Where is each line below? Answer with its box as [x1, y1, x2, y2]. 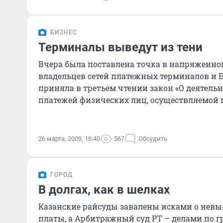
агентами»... [38, 107, 87, 117]
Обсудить [138, 135, 167, 142]
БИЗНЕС [50, 29, 77, 36]
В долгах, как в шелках [38, 183, 170, 197]
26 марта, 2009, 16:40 [38, 135, 100, 142]
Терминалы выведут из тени [38, 40, 203, 54]
